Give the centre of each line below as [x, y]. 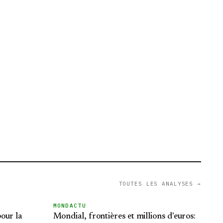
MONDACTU [70, 206]
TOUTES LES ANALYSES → [160, 184]
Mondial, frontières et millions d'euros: [124, 217]
